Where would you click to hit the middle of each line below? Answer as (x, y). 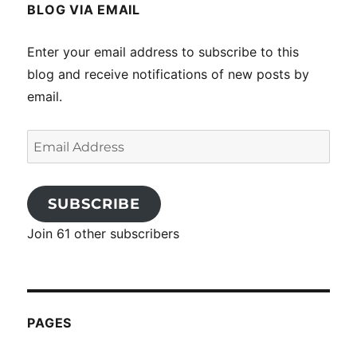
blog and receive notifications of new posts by (169, 75)
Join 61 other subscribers (104, 234)
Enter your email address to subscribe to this (163, 52)
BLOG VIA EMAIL (84, 10)
